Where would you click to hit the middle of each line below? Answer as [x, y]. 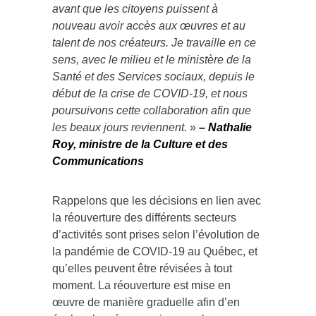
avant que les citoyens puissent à [135, 8]
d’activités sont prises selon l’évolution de [156, 234]
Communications [98, 161]
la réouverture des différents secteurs [144, 217]
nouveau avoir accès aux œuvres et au [149, 25]
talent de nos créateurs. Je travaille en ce [154, 42]
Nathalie [230, 127]
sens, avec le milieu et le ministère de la [152, 59]
